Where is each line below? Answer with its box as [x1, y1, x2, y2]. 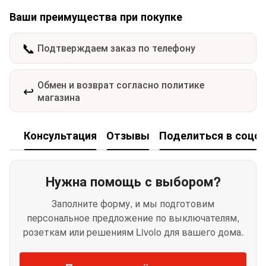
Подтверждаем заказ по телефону [37, 41, 195, 55]
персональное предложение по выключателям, [27, 210, 239, 224]
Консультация [24, 128, 97, 144]
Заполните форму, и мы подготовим [52, 196, 214, 210]
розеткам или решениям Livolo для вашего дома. [23, 224, 243, 239]
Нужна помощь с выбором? [45, 171, 221, 191]
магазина [37, 90, 80, 104]
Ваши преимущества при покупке [9, 8, 182, 24]
